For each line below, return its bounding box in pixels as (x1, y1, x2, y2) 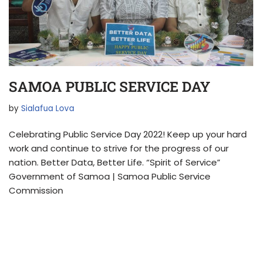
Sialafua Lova (21, 103, 74, 115)
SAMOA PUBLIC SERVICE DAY (9, 77, 211, 96)
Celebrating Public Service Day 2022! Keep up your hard (9, 128, 247, 141)
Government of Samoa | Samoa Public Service (9, 170, 211, 183)
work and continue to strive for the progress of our (9, 142, 229, 155)
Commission (9, 184, 63, 197)
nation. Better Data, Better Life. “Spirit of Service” (9, 156, 220, 169)
